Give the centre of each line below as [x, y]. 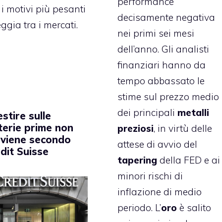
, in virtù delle [183, 128]
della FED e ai [189, 160]
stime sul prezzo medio [168, 96]
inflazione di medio [160, 192]
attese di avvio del [158, 144]
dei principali [148, 112]
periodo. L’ [139, 207]
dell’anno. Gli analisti [164, 49]
